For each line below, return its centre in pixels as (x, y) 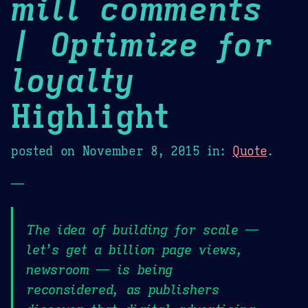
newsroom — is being (100, 270)
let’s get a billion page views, (134, 250)
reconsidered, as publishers (123, 290)
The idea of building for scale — (142, 230)
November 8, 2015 (141, 151)
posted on (47, 151)
